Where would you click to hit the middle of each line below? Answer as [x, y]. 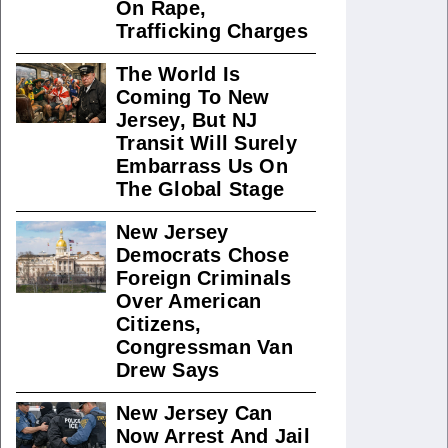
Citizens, [159, 324]
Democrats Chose [202, 255]
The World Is [178, 74]
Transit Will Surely [206, 143]
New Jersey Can [194, 413]
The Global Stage [200, 189]
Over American [189, 301]
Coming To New [193, 97]
